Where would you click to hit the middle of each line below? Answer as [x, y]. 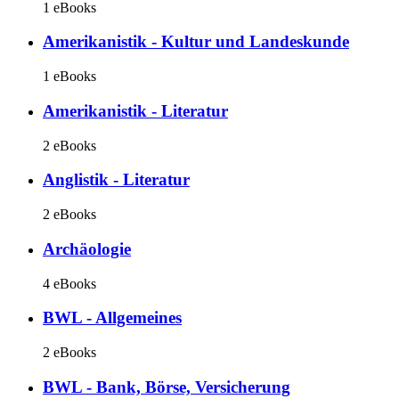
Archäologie [87, 248]
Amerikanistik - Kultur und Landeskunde [196, 42]
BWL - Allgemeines [112, 318]
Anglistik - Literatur [116, 180]
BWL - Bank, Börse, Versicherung [167, 387]
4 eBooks [69, 283]
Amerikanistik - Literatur [135, 110]
